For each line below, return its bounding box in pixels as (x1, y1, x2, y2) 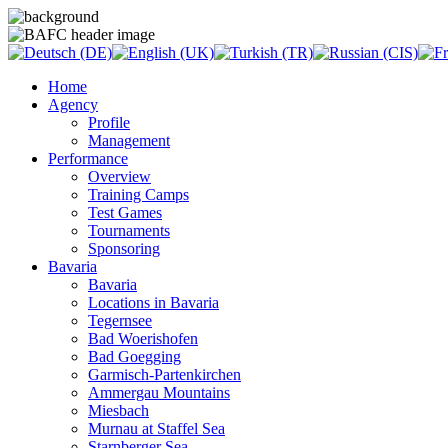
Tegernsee (88, 312, 152, 329)
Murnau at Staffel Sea (88, 420, 225, 437)
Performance (48, 150, 128, 167)
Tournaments (88, 222, 170, 239)
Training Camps (88, 186, 189, 203)
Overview (88, 168, 151, 185)
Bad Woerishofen (88, 330, 198, 347)
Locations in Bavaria (88, 294, 219, 311)
